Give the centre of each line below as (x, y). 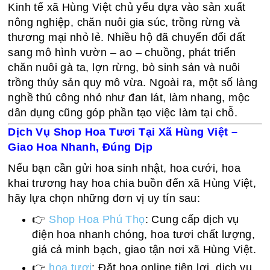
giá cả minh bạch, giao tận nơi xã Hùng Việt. (144, 250)
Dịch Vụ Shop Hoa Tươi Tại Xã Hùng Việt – (123, 132)
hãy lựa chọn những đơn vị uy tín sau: (104, 198)
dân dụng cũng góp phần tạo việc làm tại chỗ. (123, 113)
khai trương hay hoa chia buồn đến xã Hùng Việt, (132, 183)
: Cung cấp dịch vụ (192, 219)
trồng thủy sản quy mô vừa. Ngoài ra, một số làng (133, 83)
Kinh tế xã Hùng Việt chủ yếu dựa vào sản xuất (127, 7)
